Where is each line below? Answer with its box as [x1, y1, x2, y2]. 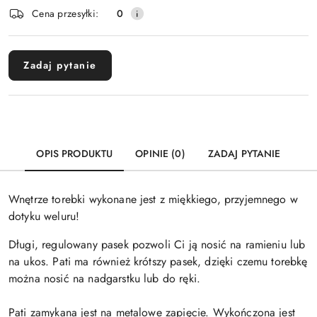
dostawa [8, 28, 67, 52]
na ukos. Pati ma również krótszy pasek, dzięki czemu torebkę [8, 253, 308, 270]
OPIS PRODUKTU [36, 146, 113, 161]
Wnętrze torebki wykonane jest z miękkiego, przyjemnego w [8, 191, 298, 208]
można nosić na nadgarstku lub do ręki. [8, 270, 201, 287]
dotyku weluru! [8, 208, 80, 225]
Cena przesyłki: [32, 6, 99, 21]
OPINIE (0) [135, 146, 185, 161]
